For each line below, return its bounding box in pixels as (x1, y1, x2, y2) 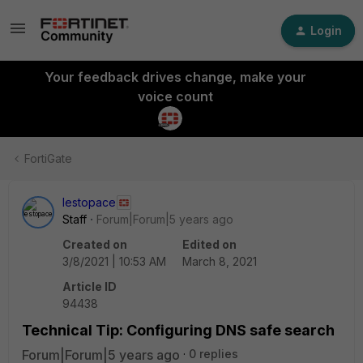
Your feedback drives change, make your (44, 69, 306, 85)
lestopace (62, 195, 116, 209)
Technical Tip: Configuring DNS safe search (22, 322, 335, 339)
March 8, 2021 (182, 254, 257, 268)
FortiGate (24, 152, 72, 165)
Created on (62, 237, 127, 251)
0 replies (189, 347, 238, 361)
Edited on (182, 237, 237, 251)
